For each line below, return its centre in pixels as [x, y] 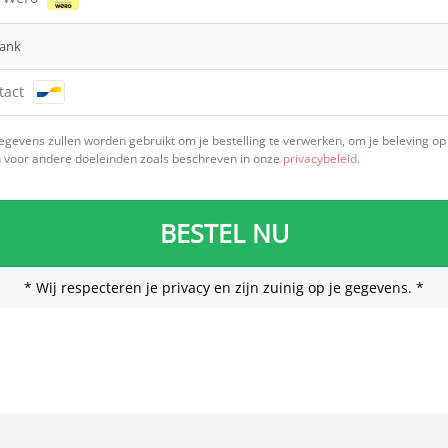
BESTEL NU [224, 233]
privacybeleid [320, 159]
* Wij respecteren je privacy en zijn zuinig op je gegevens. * [224, 288]
